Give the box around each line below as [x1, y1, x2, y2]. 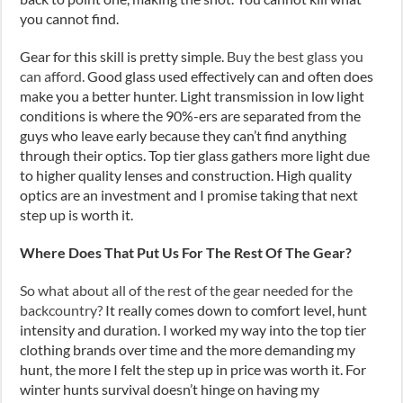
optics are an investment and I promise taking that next [20, 185, 359, 203]
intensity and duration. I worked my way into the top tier [20, 320, 367, 338]
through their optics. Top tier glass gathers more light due [20, 146, 371, 164]
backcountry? [20, 300, 103, 318]
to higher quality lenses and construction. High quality [20, 166, 353, 184]
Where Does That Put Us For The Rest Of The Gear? [20, 243, 353, 261]
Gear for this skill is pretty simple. [20, 47, 228, 65]
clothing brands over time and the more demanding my [20, 340, 356, 358]
